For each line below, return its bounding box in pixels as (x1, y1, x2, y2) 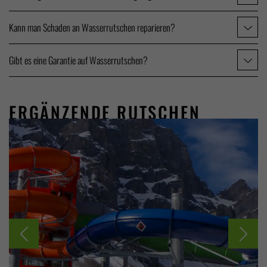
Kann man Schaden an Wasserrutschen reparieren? (9, 20, 175, 35)
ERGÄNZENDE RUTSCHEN (9, 99, 201, 125)
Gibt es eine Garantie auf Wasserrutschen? (9, 52, 148, 67)
